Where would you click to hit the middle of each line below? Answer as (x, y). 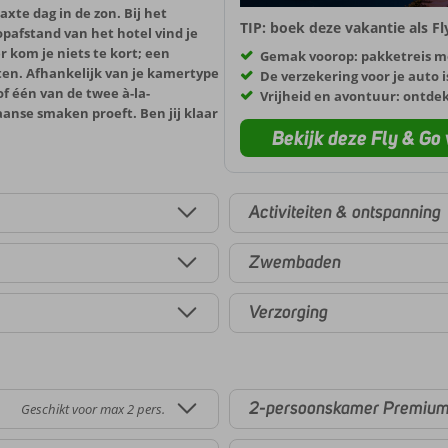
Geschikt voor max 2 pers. (93, 408)
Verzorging (288, 312)
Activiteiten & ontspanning (345, 212)
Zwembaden (295, 262)
